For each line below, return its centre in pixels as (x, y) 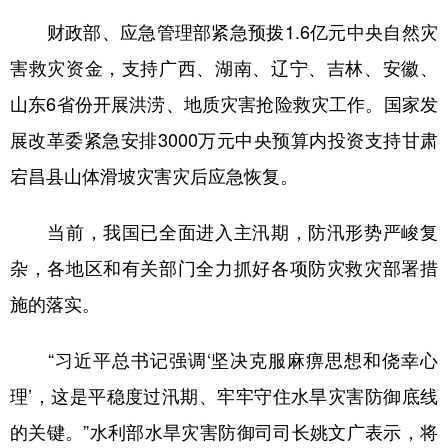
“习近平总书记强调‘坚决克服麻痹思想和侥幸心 (224, 360)
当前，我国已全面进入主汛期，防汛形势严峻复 (224, 232)
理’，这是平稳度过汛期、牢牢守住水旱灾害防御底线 (224, 396)
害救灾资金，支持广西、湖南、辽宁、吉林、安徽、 (224, 68)
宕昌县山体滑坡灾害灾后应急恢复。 (154, 176)
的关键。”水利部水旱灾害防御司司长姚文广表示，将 (224, 432)
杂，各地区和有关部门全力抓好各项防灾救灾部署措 (224, 268)
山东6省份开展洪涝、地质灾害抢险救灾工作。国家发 (224, 104)
